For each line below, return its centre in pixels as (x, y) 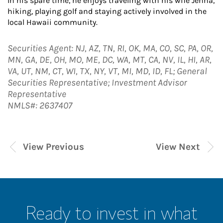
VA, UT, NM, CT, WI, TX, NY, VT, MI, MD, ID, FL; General (107, 71)
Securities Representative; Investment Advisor (97, 83)
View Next (178, 147)
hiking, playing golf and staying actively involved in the (107, 11)
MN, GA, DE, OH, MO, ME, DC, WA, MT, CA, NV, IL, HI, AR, (110, 60)
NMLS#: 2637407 (40, 106)
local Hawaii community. (53, 22)
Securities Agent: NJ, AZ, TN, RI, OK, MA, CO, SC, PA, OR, (110, 48)
